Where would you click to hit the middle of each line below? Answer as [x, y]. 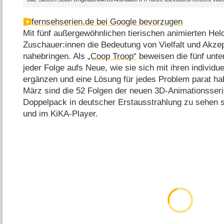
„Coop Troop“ [112, 56]
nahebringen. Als [55, 56]
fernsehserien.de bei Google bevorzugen [107, 21]
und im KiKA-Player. [61, 113]
